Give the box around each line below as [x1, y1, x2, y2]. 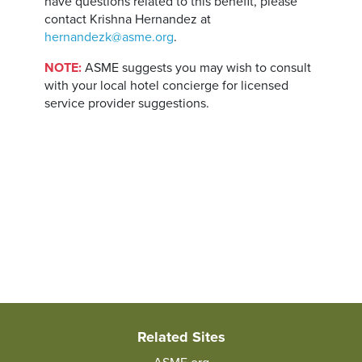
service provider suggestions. [44, 95, 210, 112]
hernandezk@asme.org [44, 29, 175, 45]
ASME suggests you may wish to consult [82, 60, 312, 76]
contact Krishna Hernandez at [44, 11, 212, 27]
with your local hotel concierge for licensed [44, 78, 289, 94]
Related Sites [137, 328, 225, 346]
